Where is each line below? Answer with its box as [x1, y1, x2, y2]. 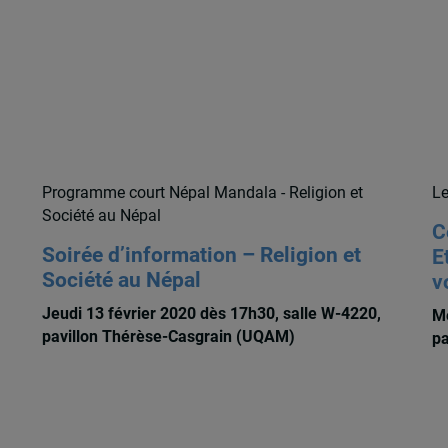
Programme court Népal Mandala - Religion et [41, 182, 363, 202]
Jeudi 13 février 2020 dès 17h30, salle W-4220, [41, 303, 381, 323]
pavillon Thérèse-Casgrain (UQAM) [41, 326, 295, 346]
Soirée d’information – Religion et [41, 243, 361, 268]
